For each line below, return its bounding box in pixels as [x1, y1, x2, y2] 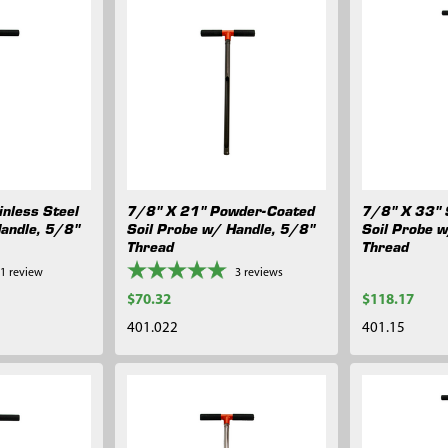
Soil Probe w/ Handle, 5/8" [127, 218, 316, 239]
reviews [244, 267, 284, 280]
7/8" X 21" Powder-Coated [127, 200, 316, 221]
